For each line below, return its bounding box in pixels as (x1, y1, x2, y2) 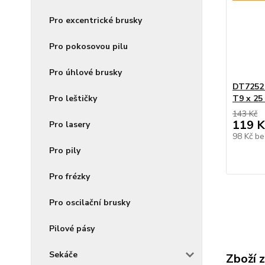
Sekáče (49, 249, 77, 260)
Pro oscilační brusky (49, 197, 130, 208)
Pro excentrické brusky (49, 15, 142, 26)
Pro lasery (49, 119, 90, 130)
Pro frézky (49, 171, 90, 182)
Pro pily (49, 145, 80, 156)
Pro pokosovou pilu (49, 41, 128, 52)
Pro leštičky (49, 93, 97, 104)
